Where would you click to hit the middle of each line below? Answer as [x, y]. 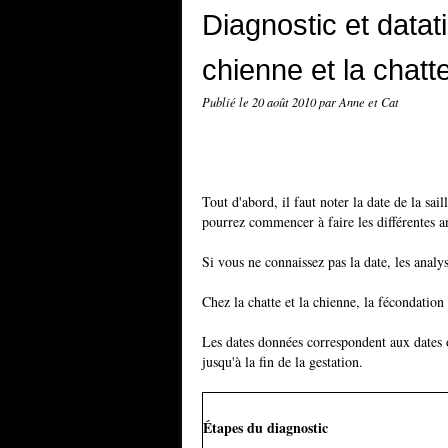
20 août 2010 [285, 102]
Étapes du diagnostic [265, 427]
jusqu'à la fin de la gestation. [282, 361]
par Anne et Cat [359, 102]
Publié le [227, 102]
